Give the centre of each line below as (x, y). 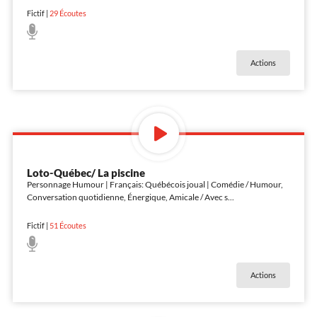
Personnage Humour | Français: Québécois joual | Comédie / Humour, (155, 184)
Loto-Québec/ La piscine (86, 172)
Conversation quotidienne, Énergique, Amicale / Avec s (127, 197)
